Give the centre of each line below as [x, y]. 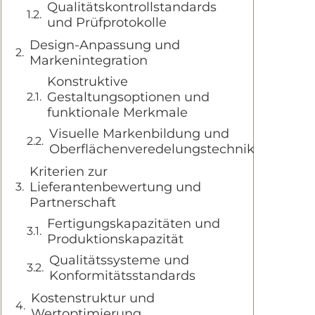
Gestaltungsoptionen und [128, 97]
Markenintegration [89, 60]
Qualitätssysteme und [119, 260]
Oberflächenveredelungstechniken [160, 149]
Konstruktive [88, 82]
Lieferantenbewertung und [115, 187]
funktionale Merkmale [117, 112]
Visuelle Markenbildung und [139, 134]
